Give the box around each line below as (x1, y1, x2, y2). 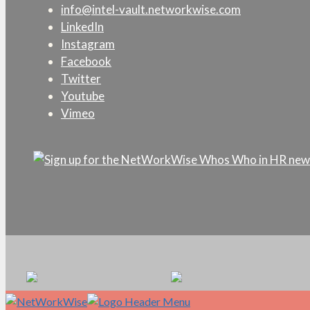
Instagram (61, 36, 115, 51)
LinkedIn (61, 19, 104, 34)
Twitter (61, 71, 101, 86)
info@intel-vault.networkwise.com (61, 1, 241, 17)
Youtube (61, 88, 104, 103)
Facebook (61, 53, 111, 69)
